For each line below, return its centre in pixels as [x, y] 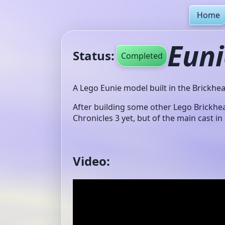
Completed [142, 55]
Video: [91, 161]
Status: [94, 55]
